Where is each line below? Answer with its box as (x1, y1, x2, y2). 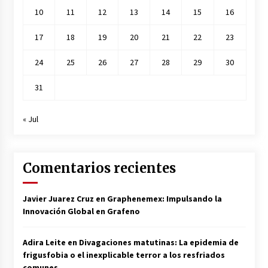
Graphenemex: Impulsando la (106, 193, 222, 205)
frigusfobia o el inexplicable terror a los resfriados (22, 249, 225, 261)
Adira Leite (22, 237, 66, 248)
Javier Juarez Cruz (22, 193, 94, 205)
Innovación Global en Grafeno (22, 206, 140, 217)
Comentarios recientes (22, 160, 176, 177)
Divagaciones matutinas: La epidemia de (78, 237, 239, 248)
